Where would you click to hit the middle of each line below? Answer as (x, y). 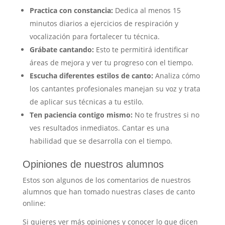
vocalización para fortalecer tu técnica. (94, 36)
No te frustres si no (167, 115)
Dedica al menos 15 (148, 10)
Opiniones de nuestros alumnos (93, 164)
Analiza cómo (176, 75)
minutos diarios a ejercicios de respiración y (104, 23)
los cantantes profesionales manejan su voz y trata (115, 88)
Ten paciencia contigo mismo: (82, 115)
